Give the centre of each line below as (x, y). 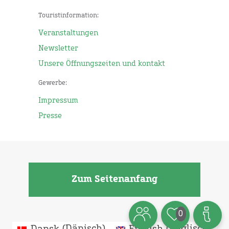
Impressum (58, 100)
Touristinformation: (68, 16)
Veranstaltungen (68, 33)
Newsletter (58, 49)
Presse (50, 116)
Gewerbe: (53, 83)
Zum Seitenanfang (114, 179)
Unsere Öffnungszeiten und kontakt (102, 64)
